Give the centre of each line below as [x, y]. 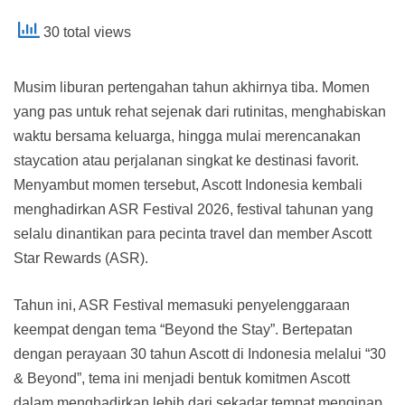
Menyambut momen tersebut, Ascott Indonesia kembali [188, 184]
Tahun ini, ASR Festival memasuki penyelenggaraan [182, 305]
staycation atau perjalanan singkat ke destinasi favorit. [186, 160]
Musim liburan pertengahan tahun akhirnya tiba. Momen [192, 87]
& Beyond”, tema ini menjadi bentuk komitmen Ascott [182, 378]
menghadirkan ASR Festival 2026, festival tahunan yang [193, 209]
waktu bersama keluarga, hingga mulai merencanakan [187, 136]
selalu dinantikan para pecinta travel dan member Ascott [193, 233]
